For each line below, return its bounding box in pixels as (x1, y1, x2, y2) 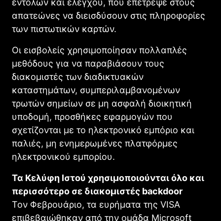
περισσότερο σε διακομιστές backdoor (12, 185, 183, 196)
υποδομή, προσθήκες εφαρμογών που (12, 111, 173, 122)
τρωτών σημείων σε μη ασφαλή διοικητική (12, 98, 192, 109)
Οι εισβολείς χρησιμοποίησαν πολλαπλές (12, 44, 187, 55)
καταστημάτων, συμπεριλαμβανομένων (12, 84, 180, 95)
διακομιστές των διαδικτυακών (12, 71, 144, 82)
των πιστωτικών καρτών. (12, 23, 116, 34)
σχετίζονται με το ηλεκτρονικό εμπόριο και (12, 124, 194, 135)
